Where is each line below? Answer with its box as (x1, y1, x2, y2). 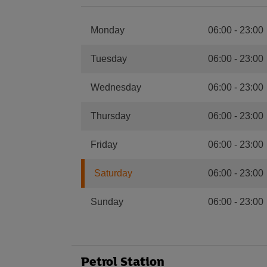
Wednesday (91, 82, 141, 92)
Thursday (91, 111, 131, 121)
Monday (91, 25, 125, 35)
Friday (91, 139, 117, 150)
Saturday (94, 168, 132, 178)
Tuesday (91, 54, 127, 64)
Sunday (91, 197, 123, 207)
